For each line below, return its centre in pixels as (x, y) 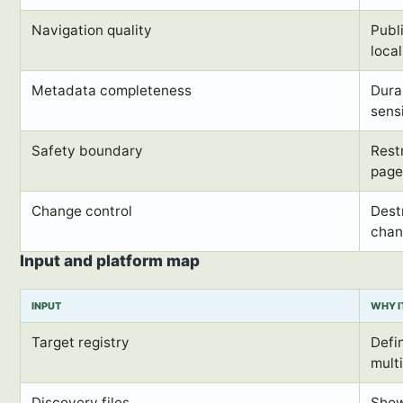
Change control (82, 211)
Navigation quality (92, 31)
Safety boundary (88, 151)
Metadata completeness (112, 91)
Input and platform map (110, 261)
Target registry (81, 343)
